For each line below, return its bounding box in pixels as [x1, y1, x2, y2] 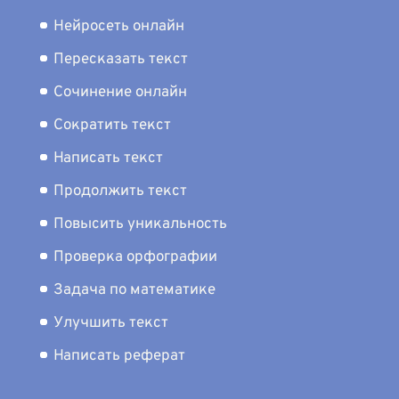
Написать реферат [53, 346, 185, 366]
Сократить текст [53, 116, 171, 135]
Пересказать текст [53, 50, 188, 69]
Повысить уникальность [53, 215, 227, 234]
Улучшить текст [53, 313, 168, 333]
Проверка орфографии [53, 248, 217, 267]
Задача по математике [53, 281, 216, 300]
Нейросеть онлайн [53, 17, 184, 37]
